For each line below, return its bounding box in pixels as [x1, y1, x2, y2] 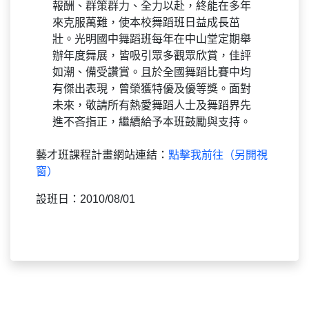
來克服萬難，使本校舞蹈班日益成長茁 [52, 17, 240, 29]
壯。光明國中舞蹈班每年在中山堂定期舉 [52, 33, 251, 46]
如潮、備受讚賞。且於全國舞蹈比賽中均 [52, 66, 251, 79]
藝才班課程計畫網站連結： [36, 149, 168, 161]
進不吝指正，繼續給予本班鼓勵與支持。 [52, 116, 251, 128]
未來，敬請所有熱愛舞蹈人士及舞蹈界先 [52, 99, 251, 112]
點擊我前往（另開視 [168, 149, 268, 161]
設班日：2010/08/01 [36, 193, 135, 206]
